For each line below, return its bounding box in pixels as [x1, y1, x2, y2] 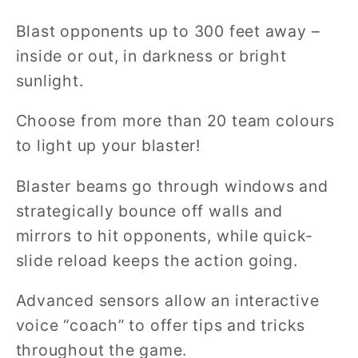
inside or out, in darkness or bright [15, 46, 287, 66]
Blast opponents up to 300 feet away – [15, 21, 320, 41]
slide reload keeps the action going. [15, 250, 298, 270]
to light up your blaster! [15, 136, 201, 156]
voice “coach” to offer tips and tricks [15, 316, 306, 336]
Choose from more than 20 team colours [15, 111, 335, 131]
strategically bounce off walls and [15, 201, 284, 221]
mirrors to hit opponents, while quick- [15, 225, 314, 245]
